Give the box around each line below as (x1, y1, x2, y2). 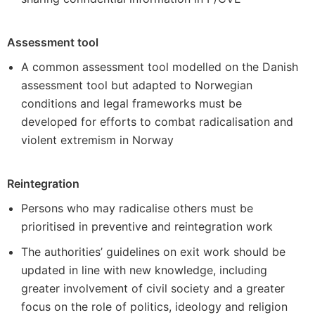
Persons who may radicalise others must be (21, 201, 253, 215)
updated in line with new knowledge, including (21, 263, 267, 277)
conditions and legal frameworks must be (21, 96, 242, 110)
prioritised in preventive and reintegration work (21, 219, 273, 233)
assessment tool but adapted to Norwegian (21, 78, 252, 92)
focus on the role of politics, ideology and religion (21, 300, 288, 314)
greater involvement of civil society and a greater (21, 281, 285, 295)
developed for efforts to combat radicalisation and (21, 115, 293, 129)
